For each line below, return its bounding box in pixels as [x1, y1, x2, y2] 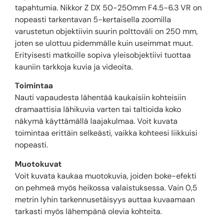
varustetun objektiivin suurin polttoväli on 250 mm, [15, 26, 198, 37]
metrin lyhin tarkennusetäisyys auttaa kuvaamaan [15, 194, 195, 205]
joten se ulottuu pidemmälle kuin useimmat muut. [15, 37, 193, 48]
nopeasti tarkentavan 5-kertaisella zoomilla [15, 14, 171, 25]
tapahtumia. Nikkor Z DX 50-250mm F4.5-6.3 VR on [15, 2, 204, 13]
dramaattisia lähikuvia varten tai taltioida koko [15, 104, 181, 115]
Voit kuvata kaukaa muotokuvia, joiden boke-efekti [15, 170, 196, 181]
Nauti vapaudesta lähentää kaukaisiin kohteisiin [15, 92, 186, 103]
